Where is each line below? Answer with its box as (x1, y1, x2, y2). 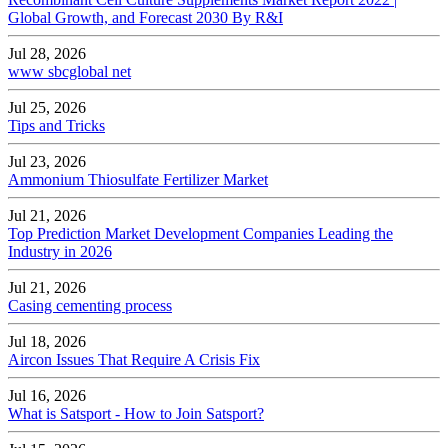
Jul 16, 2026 (8, 386, 90, 404)
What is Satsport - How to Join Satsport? (8, 404, 264, 422)
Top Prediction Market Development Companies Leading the (8, 224, 393, 242)
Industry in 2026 (8, 242, 112, 260)
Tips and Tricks (8, 116, 105, 134)
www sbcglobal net (8, 62, 131, 80)
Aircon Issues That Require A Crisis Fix (8, 350, 260, 368)
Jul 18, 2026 (8, 332, 90, 350)
